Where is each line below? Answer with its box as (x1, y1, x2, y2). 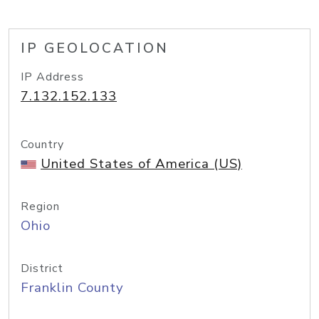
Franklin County (21, 278, 124, 297)
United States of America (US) (41, 155, 242, 173)
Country (21, 137, 64, 152)
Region (21, 199, 60, 214)
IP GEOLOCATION (21, 39, 169, 58)
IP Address (21, 69, 84, 85)
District (21, 261, 63, 276)
